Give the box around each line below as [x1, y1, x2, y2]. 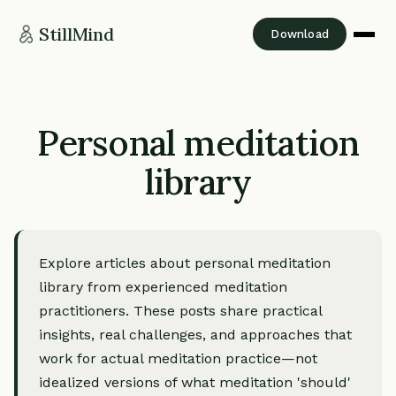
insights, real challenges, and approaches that [39, 326, 352, 343]
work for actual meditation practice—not [39, 350, 317, 367]
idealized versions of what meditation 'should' [39, 374, 351, 391]
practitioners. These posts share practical [39, 302, 322, 319]
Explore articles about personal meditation [39, 255, 331, 271]
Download [270, 27, 329, 41]
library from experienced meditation [39, 278, 287, 295]
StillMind [39, 22, 114, 45]
